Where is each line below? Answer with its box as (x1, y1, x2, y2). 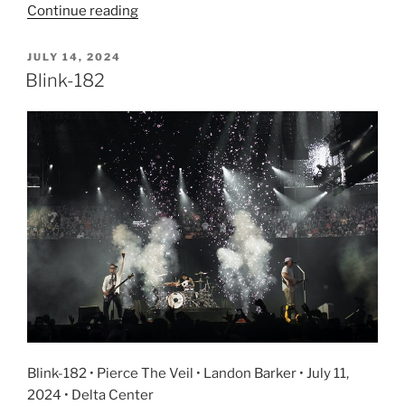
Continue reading (27, 3, 138, 20)
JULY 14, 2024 (27, 51, 121, 64)
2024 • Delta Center (27, 386, 154, 403)
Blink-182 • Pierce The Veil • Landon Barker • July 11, (27, 364, 349, 381)
